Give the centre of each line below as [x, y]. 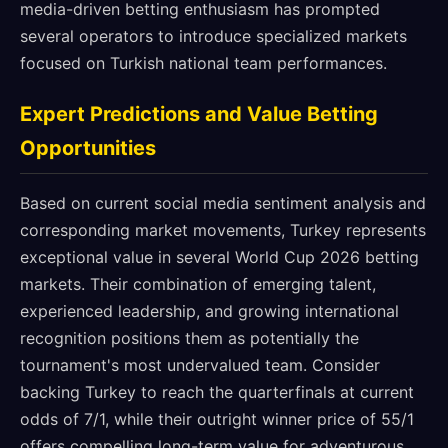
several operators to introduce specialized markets [213, 36]
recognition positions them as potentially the [189, 338]
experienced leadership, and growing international [209, 311]
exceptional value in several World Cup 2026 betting [219, 257]
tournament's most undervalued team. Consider [200, 365]
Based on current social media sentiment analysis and [223, 203]
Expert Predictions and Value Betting [199, 114]
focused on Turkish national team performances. [203, 63]
